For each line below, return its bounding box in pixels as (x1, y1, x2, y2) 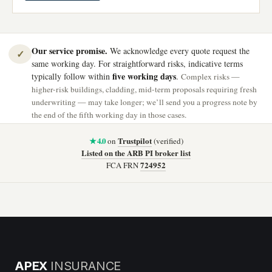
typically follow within (32, 70, 112, 82)
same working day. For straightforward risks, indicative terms (32, 58, 243, 69)
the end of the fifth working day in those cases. (32, 109, 186, 120)
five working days (112, 70, 176, 83)
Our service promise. (32, 44, 107, 57)
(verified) (151, 135, 183, 146)
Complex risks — (181, 71, 240, 82)
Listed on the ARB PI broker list (81, 147, 191, 158)
